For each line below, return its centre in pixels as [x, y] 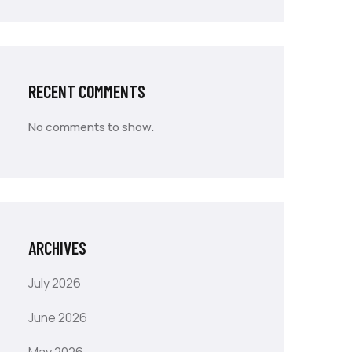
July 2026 [55, 283]
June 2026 [58, 317]
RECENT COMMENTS [87, 91]
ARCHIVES [57, 247]
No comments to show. [91, 127]
